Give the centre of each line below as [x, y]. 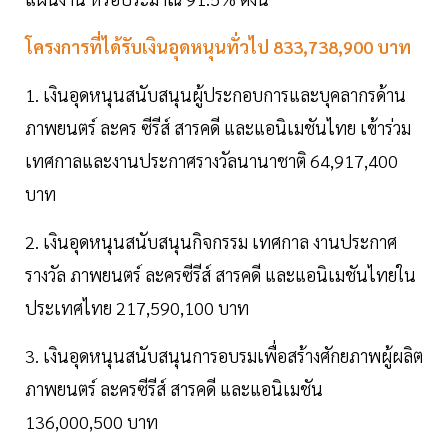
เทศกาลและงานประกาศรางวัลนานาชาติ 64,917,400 [211, 161]
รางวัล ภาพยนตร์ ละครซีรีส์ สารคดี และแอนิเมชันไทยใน [220, 275]
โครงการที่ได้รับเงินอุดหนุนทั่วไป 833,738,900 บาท [218, 47]
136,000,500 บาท [91, 422]
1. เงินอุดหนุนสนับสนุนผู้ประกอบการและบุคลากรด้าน [215, 95]
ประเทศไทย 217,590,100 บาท [137, 308]
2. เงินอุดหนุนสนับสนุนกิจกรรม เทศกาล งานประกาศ [211, 242]
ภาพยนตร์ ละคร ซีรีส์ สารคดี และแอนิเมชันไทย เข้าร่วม [218, 128]
